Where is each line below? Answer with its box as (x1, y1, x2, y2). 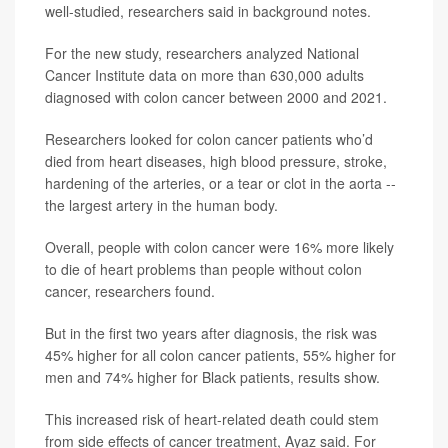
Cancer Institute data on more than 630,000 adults (45, 65, 364, 86)
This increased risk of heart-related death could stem (45, 409, 379, 430)
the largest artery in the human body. (45, 195, 278, 216)
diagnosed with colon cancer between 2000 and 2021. (45, 87, 387, 108)
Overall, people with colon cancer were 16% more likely (45, 237, 394, 258)
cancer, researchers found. (45, 281, 215, 302)
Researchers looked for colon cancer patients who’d (45, 129, 373, 150)
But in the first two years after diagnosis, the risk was (45, 323, 377, 344)
